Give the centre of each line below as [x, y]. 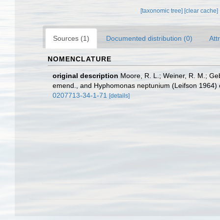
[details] [119, 96]
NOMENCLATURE [80, 59]
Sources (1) [71, 38]
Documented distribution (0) [149, 38]
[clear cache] [201, 11]
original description [85, 76]
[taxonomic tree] [163, 11]
